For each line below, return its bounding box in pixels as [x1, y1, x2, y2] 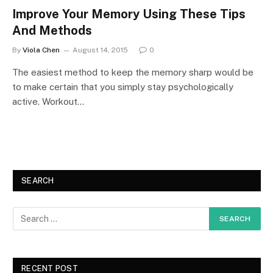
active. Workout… [12, 96, 84, 107]
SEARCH [21, 175, 54, 185]
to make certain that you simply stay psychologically [12, 81, 233, 92]
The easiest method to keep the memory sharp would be [12, 66, 253, 77]
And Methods [12, 23, 92, 38]
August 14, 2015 [73, 45, 128, 54]
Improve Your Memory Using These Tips [12, 6, 246, 21]
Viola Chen [23, 45, 60, 54]
